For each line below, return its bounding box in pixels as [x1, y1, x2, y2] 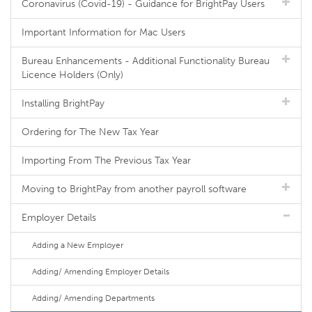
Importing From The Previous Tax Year [22, 155, 191, 166]
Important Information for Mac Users [22, 26, 185, 38]
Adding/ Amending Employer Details [32, 267, 169, 276]
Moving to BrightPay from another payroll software [22, 183, 247, 195]
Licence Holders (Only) [22, 69, 123, 81]
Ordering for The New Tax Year [22, 126, 159, 138]
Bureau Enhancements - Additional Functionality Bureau [22, 55, 270, 67]
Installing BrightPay [22, 97, 104, 109]
